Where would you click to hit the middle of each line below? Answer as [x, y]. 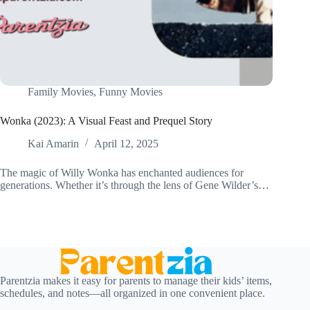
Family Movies [61, 92]
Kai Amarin [53, 144]
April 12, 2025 [126, 144]
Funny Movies [131, 92]
